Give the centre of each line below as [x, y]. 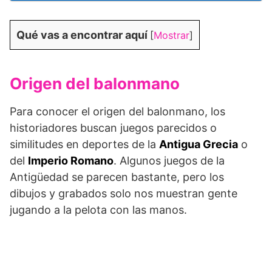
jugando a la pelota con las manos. [98, 209]
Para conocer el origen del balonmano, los [117, 111]
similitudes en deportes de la [84, 144]
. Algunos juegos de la [169, 160]
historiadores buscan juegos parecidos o [113, 127]
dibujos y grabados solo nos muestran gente [124, 193]
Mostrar [172, 35]
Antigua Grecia [199, 144]
